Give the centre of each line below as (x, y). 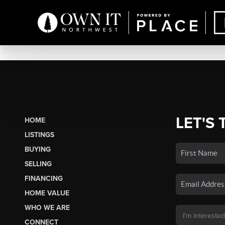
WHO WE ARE (47, 207)
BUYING (37, 149)
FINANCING (43, 178)
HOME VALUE (47, 193)
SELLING (38, 164)
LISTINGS (39, 135)
